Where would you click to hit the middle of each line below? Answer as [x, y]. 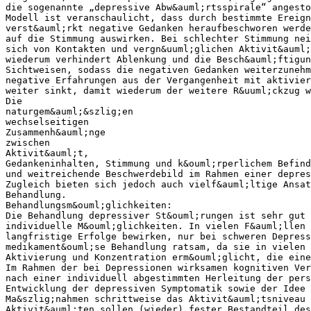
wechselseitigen [47, 121]
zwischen [28, 142]
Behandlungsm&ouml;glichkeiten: [89, 205]
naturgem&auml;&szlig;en [69, 111]
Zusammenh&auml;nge [56, 132]
